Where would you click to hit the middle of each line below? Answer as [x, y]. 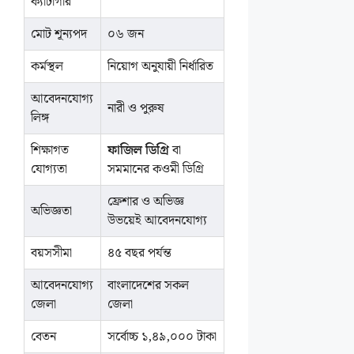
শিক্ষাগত [50, 150]
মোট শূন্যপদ [59, 34]
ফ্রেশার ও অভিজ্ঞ [146, 201]
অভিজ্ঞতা [52, 211]
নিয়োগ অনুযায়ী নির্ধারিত [161, 66]
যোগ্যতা [49, 169]
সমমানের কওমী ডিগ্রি [156, 169]
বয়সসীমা [52, 253]
